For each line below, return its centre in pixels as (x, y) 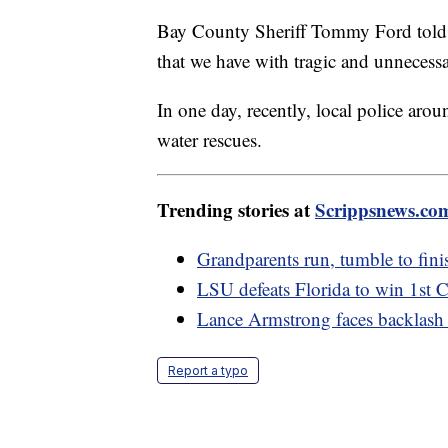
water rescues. (212, 140)
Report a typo (208, 371)
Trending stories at (236, 210)
